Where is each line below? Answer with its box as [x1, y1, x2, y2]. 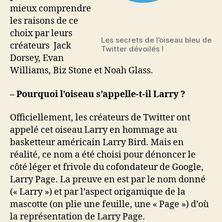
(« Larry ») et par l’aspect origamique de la [10, 186, 185, 198]
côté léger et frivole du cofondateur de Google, [10, 162, 204, 173]
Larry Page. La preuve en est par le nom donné [10, 174, 206, 185]
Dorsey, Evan [10, 53, 64, 64]
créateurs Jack [10, 40, 71, 52]
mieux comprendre [10, 3, 91, 14]
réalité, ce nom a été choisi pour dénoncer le [10, 149, 196, 161]
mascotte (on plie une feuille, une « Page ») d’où [10, 199, 209, 210]
